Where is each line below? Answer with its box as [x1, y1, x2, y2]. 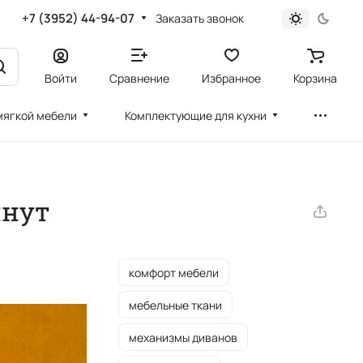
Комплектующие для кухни [125, 108, 267, 123]
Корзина [293, 70, 337, 86]
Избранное [202, 70, 261, 86]
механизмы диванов [129, 329, 237, 345]
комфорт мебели [129, 264, 219, 280]
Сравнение [109, 70, 169, 86]
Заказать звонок [155, 10, 244, 26]
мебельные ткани [129, 297, 222, 313]
